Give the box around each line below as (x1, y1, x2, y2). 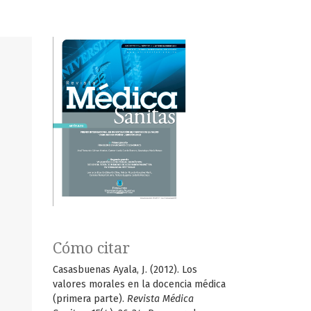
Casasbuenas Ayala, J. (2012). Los (53, 263, 197, 276)
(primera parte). (53, 292, 127, 305)
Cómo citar (53, 239, 130, 257)
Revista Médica (127, 292, 194, 305)
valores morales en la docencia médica (53, 278, 226, 290)
